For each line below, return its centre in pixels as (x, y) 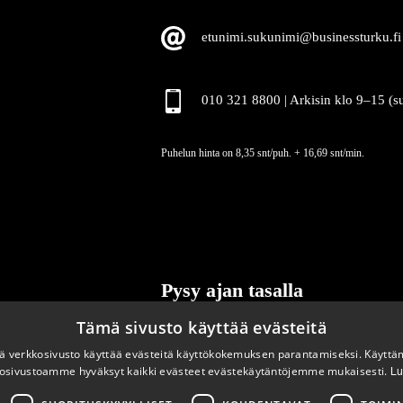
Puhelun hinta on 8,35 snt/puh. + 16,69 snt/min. (263, 154)
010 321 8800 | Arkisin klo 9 (282, 99)
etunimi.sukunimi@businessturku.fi (301, 37)
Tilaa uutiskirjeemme (245, 350)
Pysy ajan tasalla (232, 291)
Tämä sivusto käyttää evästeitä (201, 327)
